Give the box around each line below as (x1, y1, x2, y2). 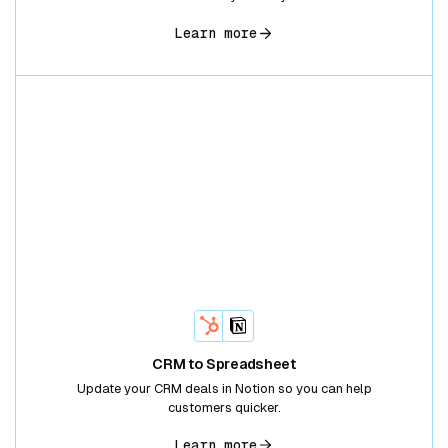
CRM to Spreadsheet (152, 355, 296, 372)
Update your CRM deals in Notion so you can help (76, 380, 372, 396)
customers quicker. (167, 399, 281, 415)
